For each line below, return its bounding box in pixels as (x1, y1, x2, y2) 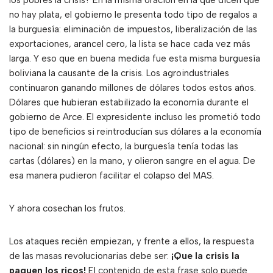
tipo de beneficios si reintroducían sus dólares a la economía (9, 126, 261, 138)
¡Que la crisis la (171, 250, 239, 262)
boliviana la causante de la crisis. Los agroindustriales (9, 68, 229, 79)
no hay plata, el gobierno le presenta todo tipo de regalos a (9, 9, 257, 21)
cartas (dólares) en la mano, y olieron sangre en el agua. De (9, 155, 255, 167)
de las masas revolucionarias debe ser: (9, 250, 171, 262)
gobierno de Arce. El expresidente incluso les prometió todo (9, 112, 261, 123)
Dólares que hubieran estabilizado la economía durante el (9, 97, 249, 108)
